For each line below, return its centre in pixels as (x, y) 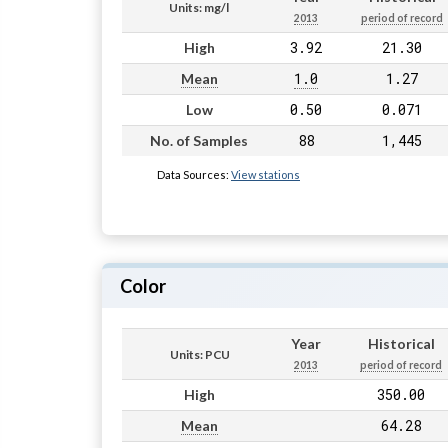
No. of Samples (199, 140)
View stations (265, 174)
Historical (401, 344)
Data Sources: (194, 174)
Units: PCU (199, 355)
